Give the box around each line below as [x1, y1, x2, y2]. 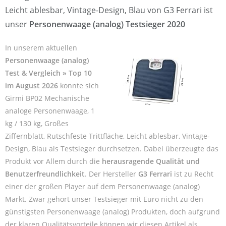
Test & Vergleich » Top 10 [5, 68, 92, 78]
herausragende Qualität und [102, 156, 200, 166]
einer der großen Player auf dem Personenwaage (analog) [5, 181, 200, 191]
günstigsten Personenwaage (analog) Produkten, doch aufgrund [5, 206, 220, 216]
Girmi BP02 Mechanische [5, 93, 89, 103]
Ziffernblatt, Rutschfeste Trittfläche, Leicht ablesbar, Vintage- [5, 131, 210, 141]
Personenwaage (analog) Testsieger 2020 [29, 18, 185, 30]
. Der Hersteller [85, 168, 138, 179]
